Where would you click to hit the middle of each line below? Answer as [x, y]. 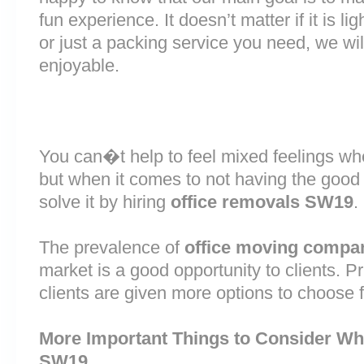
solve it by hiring [105, 202]
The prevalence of [112, 247]
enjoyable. [79, 65]
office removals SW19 [262, 202]
